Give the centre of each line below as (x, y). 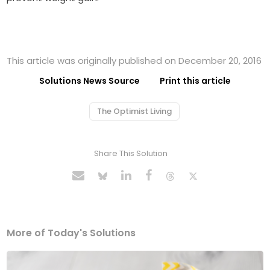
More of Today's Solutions (71, 233)
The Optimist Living (134, 111)
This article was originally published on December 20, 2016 (134, 61)
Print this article (195, 81)
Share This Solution (130, 154)
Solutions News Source (89, 81)
